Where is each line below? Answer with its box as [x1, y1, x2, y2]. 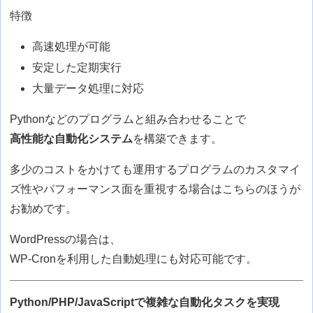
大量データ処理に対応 [32, 82, 145, 95]
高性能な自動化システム [10, 133, 133, 145]
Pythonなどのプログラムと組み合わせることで [10, 113, 247, 126]
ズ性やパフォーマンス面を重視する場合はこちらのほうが [10, 183, 301, 196]
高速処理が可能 [32, 41, 111, 53]
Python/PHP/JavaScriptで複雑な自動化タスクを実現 [10, 296, 280, 309]
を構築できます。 [133, 133, 223, 145]
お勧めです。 [10, 203, 78, 215]
